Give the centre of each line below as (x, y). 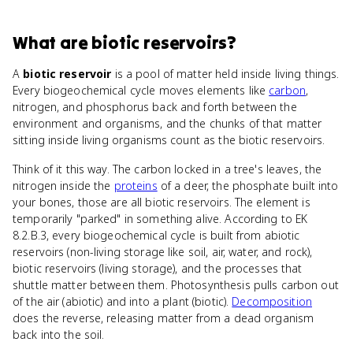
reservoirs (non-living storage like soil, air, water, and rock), (163, 252)
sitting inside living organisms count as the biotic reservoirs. (169, 140)
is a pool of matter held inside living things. (225, 74)
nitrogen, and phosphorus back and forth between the (155, 107)
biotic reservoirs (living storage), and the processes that (158, 268)
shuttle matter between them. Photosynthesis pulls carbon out (176, 285)
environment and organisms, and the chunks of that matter (167, 123)
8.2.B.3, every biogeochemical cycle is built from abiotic (156, 235)
